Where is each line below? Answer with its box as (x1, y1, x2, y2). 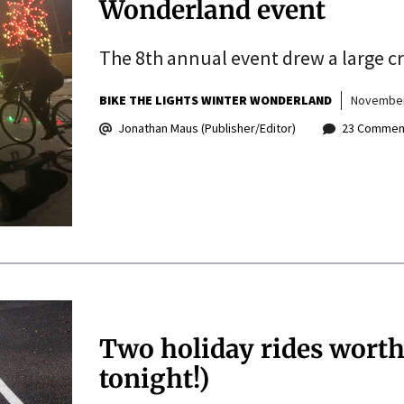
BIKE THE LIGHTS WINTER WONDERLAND (98, 92, 332, 109)
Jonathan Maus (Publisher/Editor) (117, 120, 296, 137)
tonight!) (98, 363, 209, 396)
